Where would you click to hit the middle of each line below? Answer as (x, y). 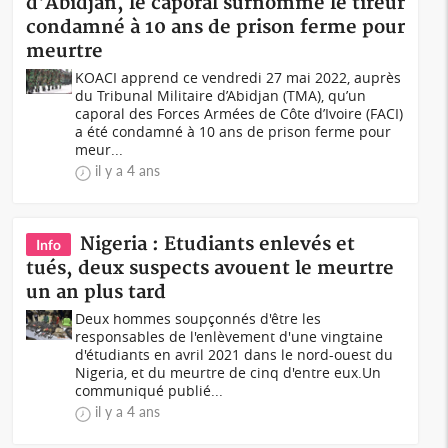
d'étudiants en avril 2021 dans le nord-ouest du (234, 354)
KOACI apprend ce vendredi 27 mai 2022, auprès (238, 77)
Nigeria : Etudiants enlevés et (218, 244)
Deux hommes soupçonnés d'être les (198, 318)
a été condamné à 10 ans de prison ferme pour (233, 131)
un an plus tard (96, 292)
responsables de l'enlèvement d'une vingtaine (229, 336)
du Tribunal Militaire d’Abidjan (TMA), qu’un (221, 95)
